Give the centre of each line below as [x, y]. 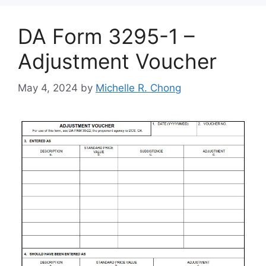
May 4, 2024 [48, 88]
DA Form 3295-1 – [106, 37]
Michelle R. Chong [138, 88]
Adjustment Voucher [117, 61]
